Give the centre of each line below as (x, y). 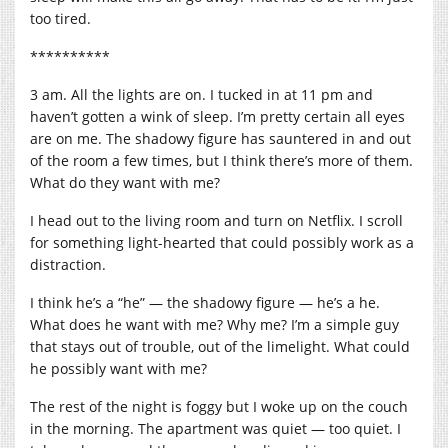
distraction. (70, 264)
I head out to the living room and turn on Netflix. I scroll (216, 220)
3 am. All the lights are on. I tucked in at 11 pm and (201, 94)
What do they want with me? (125, 182)
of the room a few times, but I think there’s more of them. (221, 160)
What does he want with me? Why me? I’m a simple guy (214, 324)
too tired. (60, 18)
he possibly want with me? (118, 368)
